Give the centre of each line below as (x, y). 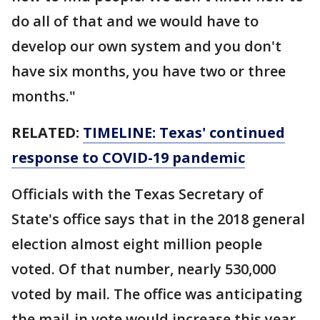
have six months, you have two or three (149, 71)
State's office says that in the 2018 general (158, 219)
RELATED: (47, 132)
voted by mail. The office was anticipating (157, 294)
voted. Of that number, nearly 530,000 (144, 269)
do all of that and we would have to (135, 21)
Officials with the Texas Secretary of (137, 194)
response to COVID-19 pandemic (128, 157)
